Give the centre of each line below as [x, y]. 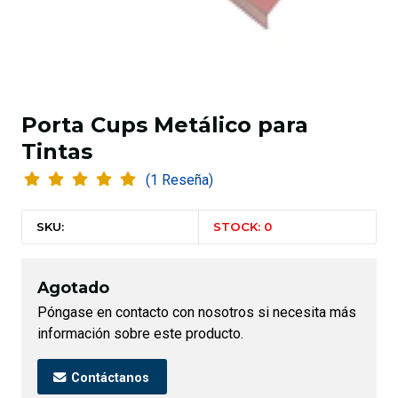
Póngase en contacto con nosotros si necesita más [197, 313]
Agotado [73, 288]
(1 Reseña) [187, 180]
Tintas [57, 152]
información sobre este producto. [140, 334]
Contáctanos [108, 378]
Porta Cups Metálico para [165, 125]
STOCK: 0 [243, 227]
